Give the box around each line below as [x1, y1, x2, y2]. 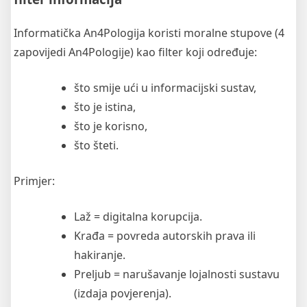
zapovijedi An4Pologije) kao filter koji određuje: [14, 44, 257, 60]
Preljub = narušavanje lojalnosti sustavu [74, 266, 280, 282]
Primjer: [14, 173, 55, 188]
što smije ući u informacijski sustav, [74, 79, 256, 95]
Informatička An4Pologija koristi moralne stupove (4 [14, 25, 284, 40]
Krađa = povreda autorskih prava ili [74, 228, 256, 243]
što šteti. [74, 137, 119, 153]
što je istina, [74, 99, 136, 114]
